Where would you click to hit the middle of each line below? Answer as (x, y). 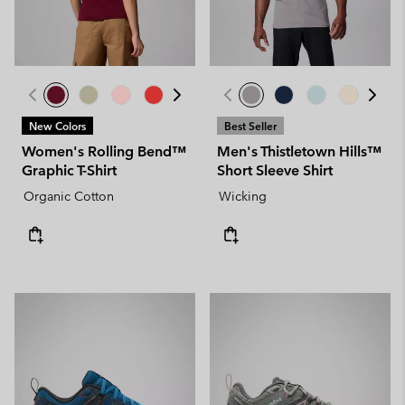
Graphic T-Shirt (69, 170)
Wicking (243, 196)
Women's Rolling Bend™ (104, 151)
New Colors (57, 126)
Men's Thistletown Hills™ (299, 151)
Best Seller (250, 126)
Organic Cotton (69, 196)
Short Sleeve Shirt (275, 170)
